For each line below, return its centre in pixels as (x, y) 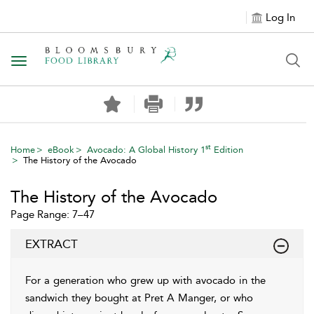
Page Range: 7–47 (53, 214)
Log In (280, 18)
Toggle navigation (64, 62)
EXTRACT (52, 244)
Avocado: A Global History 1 (146, 150)
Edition (227, 150)
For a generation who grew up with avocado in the (145, 280)
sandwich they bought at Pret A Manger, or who (139, 298)
